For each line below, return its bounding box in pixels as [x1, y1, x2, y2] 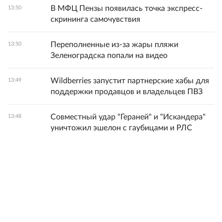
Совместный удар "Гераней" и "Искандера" [51, 112, 206, 121]
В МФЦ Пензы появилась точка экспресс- [51, 4, 203, 12]
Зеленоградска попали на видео [51, 51, 167, 59]
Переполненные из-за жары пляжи [51, 40, 178, 49]
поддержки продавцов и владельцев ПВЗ [51, 87, 203, 96]
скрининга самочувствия [51, 15, 140, 23]
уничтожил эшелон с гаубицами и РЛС [51, 123, 192, 132]
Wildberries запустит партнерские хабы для [51, 76, 209, 85]
